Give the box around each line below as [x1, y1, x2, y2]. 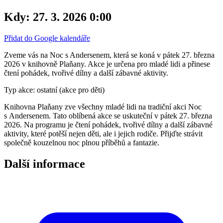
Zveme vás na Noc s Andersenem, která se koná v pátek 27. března [4, 50, 215, 59]
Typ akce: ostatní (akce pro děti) [4, 85, 105, 94]
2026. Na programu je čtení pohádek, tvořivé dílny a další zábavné [4, 120, 213, 129]
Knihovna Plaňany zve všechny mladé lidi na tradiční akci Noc [4, 102, 202, 111]
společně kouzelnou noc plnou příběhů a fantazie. [4, 138, 159, 147]
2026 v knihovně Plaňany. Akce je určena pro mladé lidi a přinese [4, 59, 210, 68]
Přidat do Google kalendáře [4, 33, 90, 42]
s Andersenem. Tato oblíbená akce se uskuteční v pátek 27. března [4, 111, 212, 120]
